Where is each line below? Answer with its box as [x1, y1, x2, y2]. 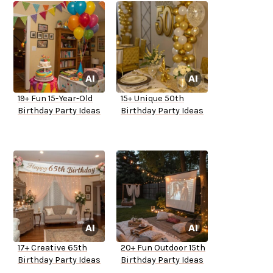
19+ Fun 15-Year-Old [18, 93, 93, 104]
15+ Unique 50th [121, 93, 184, 104]
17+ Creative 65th [18, 243, 87, 253]
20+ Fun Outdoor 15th [121, 243, 205, 253]
